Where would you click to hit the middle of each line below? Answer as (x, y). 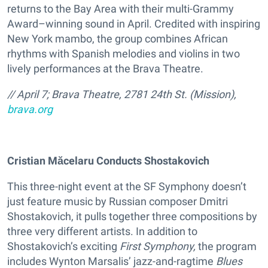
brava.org (30, 109)
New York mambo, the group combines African (118, 39)
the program (226, 246)
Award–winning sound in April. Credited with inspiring (134, 24)
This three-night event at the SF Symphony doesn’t (127, 187)
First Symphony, (158, 246)
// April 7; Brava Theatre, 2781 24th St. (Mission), (122, 95)
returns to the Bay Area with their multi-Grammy (121, 9)
